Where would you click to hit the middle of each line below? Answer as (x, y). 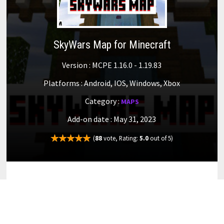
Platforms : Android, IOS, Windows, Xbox (112, 83)
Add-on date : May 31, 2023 (112, 119)
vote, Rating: (121, 138)
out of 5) (161, 138)
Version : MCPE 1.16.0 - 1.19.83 (112, 65)
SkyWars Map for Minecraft (112, 45)
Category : (103, 101)
